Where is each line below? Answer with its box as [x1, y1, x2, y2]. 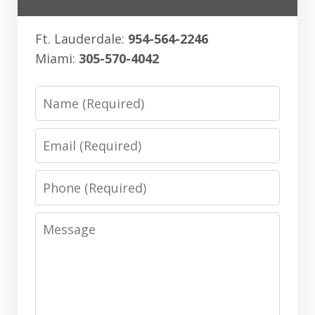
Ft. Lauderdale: [35, 30, 128, 47]
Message [34, 212, 91, 230]
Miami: [35, 49, 79, 67]
